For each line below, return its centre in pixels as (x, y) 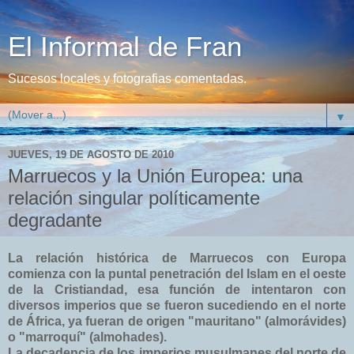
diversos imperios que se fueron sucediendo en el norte (177, 305)
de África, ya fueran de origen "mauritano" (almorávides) (177, 321)
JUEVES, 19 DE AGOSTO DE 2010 (91, 154)
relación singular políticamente (134, 198)
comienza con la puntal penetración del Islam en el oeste (177, 273)
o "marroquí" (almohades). (87, 337)
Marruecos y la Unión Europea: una (155, 176)
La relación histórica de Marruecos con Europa (177, 258)
